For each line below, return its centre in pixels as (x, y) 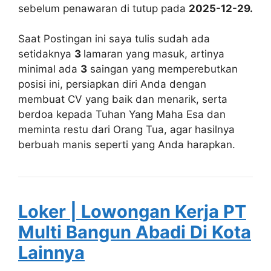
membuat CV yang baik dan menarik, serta (123, 99)
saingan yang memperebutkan (162, 69)
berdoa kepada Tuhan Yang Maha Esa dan (122, 114)
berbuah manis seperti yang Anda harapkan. (127, 145)
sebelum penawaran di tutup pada (103, 8)
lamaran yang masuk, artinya (154, 54)
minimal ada (49, 69)
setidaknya (46, 54)
